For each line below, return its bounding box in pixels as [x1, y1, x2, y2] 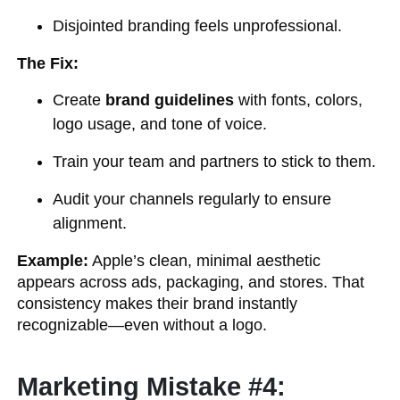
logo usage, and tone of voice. [53, 115, 268, 133]
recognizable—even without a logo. [17, 316, 268, 334]
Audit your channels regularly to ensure [53, 190, 332, 208]
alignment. [53, 214, 128, 232]
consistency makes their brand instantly [17, 295, 298, 312]
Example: [17, 252, 89, 270]
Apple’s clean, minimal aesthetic [88, 252, 321, 270]
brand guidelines [105, 91, 235, 109]
